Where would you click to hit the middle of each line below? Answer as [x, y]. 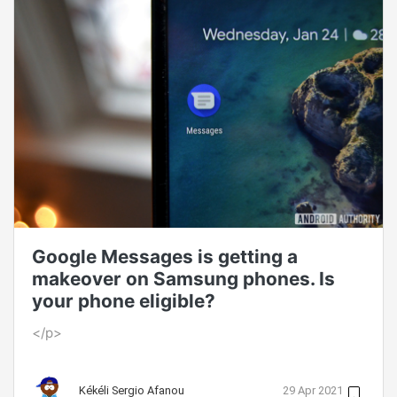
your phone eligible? [124, 301]
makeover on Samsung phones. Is [183, 279]
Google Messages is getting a [165, 257]
